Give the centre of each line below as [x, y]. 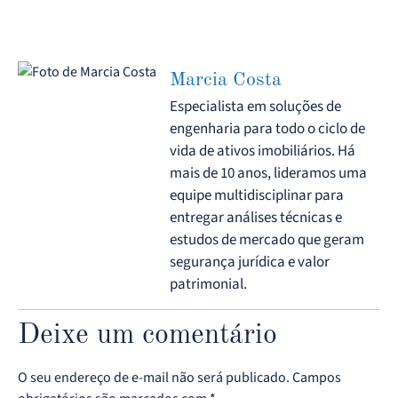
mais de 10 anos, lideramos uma [268, 173]
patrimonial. [208, 284]
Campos [317, 378]
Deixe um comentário [147, 336]
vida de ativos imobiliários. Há [263, 151]
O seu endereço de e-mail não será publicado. [154, 378]
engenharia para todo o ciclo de [267, 128]
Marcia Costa [226, 80]
